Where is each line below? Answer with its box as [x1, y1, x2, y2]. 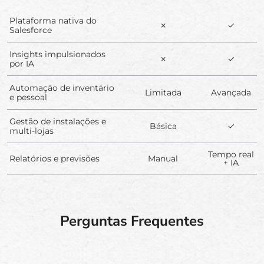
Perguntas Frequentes [60, 211, 204, 230]
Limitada [144, 87, 181, 98]
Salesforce [9, 24, 52, 35]
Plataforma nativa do [9, 15, 97, 26]
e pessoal [9, 91, 47, 103]
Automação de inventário [9, 82, 114, 93]
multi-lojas [9, 125, 54, 136]
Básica [149, 120, 177, 131]
